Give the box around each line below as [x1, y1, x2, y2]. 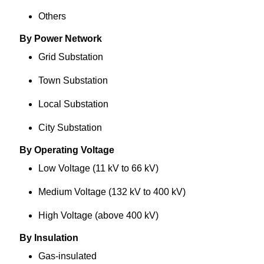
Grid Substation [38, 52, 103, 62]
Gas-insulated [38, 251, 97, 261]
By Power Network [19, 34, 102, 44]
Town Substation [38, 75, 108, 85]
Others [38, 11, 66, 21]
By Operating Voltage [19, 145, 114, 155]
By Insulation [19, 233, 78, 243]
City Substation [38, 123, 102, 133]
